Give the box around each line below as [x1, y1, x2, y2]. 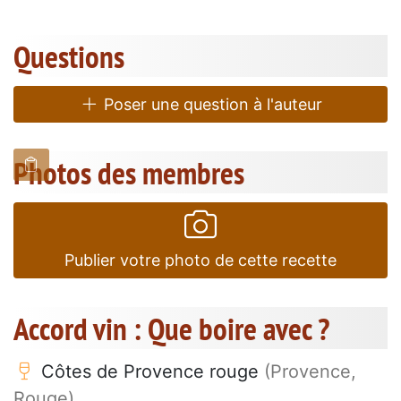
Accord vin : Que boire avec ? [13, 308, 329, 350]
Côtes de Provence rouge [36, 361, 264, 383]
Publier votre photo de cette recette [64, 251, 337, 270]
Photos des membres [13, 152, 244, 194]
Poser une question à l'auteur [98, 95, 322, 115]
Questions [13, 36, 124, 78]
